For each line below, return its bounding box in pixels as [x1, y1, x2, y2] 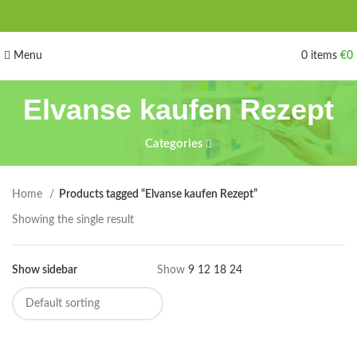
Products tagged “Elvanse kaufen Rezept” [59, 189, 257, 200]
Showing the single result [12, 214, 134, 226]
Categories [144, 138, 203, 150]
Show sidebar [12, 265, 77, 276]
